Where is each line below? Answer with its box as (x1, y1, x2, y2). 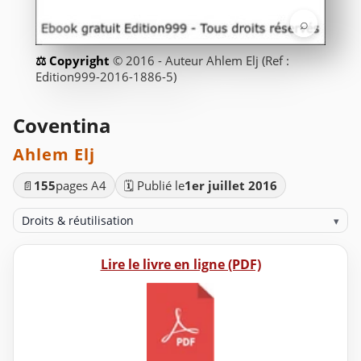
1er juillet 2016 (185, 177, 277, 194)
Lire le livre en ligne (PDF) (100, 255, 261, 274)
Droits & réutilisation (22, 213, 135, 229)
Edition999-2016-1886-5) (35, 68, 176, 85)
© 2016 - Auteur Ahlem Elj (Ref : (113, 52, 289, 69)
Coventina (13, 112, 111, 139)
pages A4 (56, 177, 106, 194)
